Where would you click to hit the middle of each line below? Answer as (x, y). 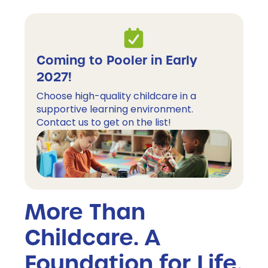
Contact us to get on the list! (104, 123)
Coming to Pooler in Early (117, 60)
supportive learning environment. (116, 110)
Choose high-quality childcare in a (116, 97)
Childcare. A (92, 238)
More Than (85, 212)
